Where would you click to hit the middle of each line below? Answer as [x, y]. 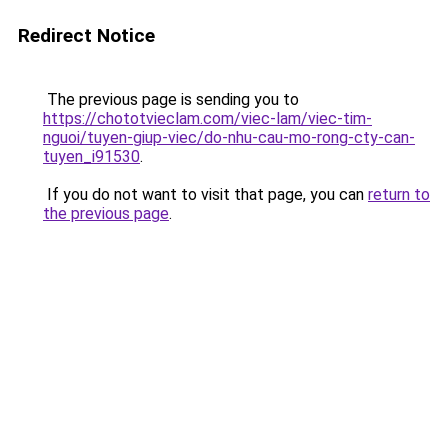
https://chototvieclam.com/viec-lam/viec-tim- [207, 118]
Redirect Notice [86, 35]
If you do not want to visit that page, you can [205, 194]
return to [399, 194]
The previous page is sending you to [171, 99]
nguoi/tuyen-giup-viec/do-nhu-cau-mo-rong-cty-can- [229, 137]
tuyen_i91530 [91, 156]
